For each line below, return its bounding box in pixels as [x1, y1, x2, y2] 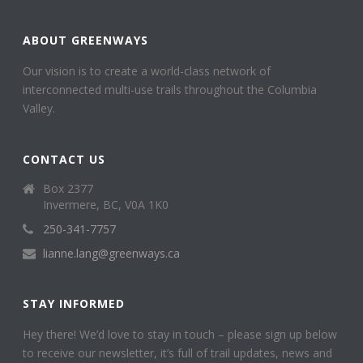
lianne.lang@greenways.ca [43, 245, 181, 261]
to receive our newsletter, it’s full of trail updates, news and [23, 344, 333, 361]
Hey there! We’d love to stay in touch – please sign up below [23, 326, 338, 342]
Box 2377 [43, 180, 94, 196]
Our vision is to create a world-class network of [23, 62, 271, 79]
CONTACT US [23, 151, 106, 167]
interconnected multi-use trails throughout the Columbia [23, 81, 318, 97]
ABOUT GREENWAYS [23, 32, 149, 48]
